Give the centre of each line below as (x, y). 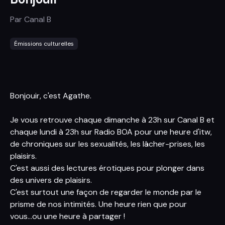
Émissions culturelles (44, 44)
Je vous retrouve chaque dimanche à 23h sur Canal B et (112, 120)
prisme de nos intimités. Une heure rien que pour (98, 204)
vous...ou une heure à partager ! (68, 216)
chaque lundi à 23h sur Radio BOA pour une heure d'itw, (111, 132)
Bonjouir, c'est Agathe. (51, 96)
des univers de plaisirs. (51, 180)
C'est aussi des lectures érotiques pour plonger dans (107, 168)
